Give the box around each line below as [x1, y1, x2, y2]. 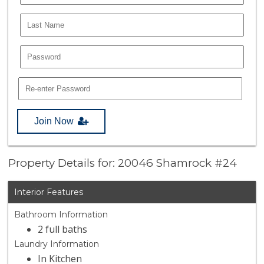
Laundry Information [14, 239, 100, 250]
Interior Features [14, 187, 84, 198]
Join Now [34, 115, 74, 126]
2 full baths [38, 223, 88, 236]
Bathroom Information [14, 209, 108, 220]
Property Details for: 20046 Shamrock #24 [8, 156, 237, 170]
